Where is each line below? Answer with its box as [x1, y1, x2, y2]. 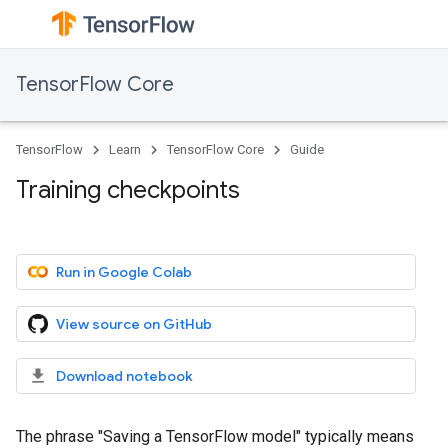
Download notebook [56, 367, 193, 385]
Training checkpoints [16, 175, 240, 205]
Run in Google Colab [56, 263, 192, 281]
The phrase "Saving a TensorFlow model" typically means [16, 427, 414, 446]
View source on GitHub [56, 315, 212, 333]
